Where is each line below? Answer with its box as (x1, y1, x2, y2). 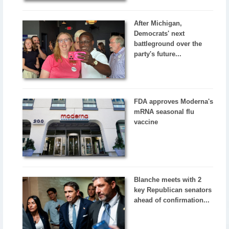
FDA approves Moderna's (134, 97, 214, 105)
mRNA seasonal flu (134, 107, 195, 116)
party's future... (134, 50, 182, 58)
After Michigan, (134, 19, 182, 27)
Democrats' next (134, 29, 185, 37)
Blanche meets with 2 (134, 175, 202, 184)
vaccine (134, 118, 158, 126)
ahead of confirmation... (134, 196, 210, 204)
